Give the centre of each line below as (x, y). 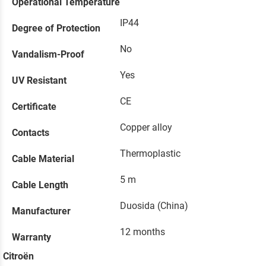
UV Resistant (39, 81)
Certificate (34, 107)
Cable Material (43, 159)
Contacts (31, 133)
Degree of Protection (56, 28)
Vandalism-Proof (48, 55)
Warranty (31, 237)
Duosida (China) (154, 206)
